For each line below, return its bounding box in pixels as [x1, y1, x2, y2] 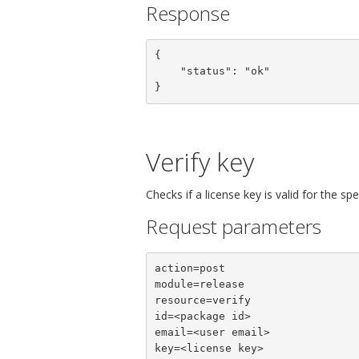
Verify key [146, 143, 254, 179]
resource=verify [154, 294, 251, 307]
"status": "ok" [154, 65, 180, 78]
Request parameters [146, 212, 321, 240]
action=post [154, 262, 225, 275]
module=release [154, 278, 244, 291]
